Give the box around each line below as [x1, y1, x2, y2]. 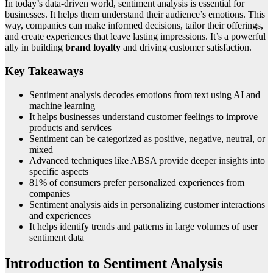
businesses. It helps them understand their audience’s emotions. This [5, 9, 265, 20]
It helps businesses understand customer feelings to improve [29, 111, 258, 122]
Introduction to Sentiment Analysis [5, 255, 222, 271]
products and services [29, 122, 112, 133]
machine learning [29, 100, 95, 111]
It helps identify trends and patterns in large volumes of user [29, 221, 258, 232]
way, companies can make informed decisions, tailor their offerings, [5, 20, 263, 31]
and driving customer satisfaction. [121, 42, 252, 53]
